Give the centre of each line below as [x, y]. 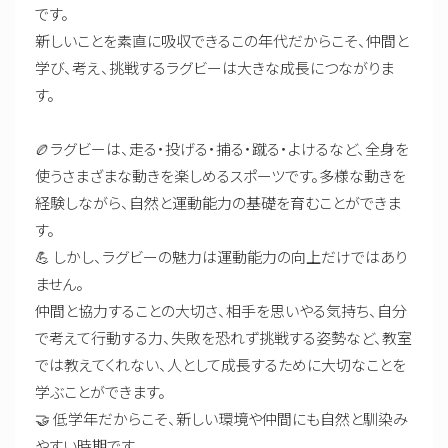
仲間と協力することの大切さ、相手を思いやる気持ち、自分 [221, 310]
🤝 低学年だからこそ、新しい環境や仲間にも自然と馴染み [221, 418]
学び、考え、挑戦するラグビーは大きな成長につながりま [214, 67]
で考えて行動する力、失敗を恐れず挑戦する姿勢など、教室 [223, 337]
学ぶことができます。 [100, 391]
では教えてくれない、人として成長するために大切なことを [220, 364]
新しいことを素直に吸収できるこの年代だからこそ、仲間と [222, 40]
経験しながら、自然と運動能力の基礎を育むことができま [218, 202]
